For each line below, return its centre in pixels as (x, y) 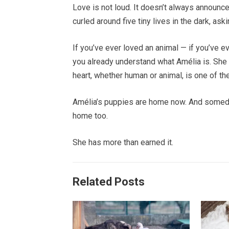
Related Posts (109, 181)
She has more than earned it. (123, 142)
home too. (90, 116)
